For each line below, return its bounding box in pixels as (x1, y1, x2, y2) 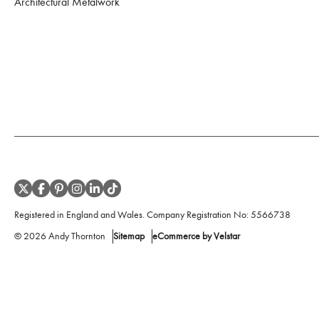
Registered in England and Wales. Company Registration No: (14, 209, 249, 221)
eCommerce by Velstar (152, 230, 240, 242)
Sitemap (113, 230, 145, 242)
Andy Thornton (48, 230, 105, 242)
